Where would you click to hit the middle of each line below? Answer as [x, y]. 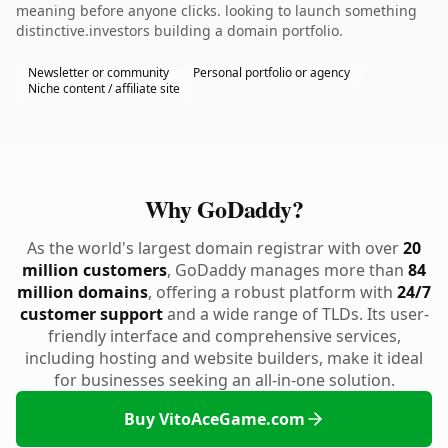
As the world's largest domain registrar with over [215, 248]
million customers [94, 270]
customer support [91, 314]
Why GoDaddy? [224, 208]
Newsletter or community [98, 72]
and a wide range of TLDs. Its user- [295, 314]
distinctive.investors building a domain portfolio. [179, 30]
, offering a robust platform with [272, 292]
